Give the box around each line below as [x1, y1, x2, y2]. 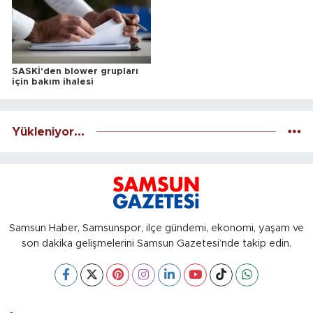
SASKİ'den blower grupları [12, 67, 138, 77]
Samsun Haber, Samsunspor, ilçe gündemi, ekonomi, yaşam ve [9, 222, 304, 233]
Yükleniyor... [12, 125, 85, 138]
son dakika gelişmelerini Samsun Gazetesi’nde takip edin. [22, 238, 291, 249]
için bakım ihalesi [12, 78, 94, 87]
